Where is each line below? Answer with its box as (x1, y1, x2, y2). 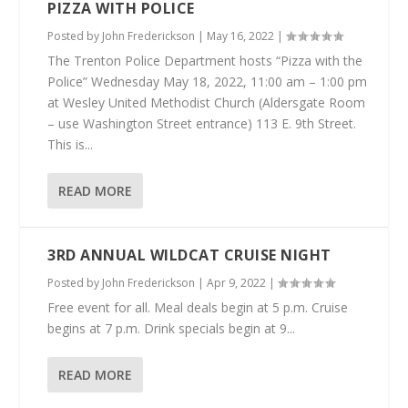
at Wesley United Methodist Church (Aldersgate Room (47, 94, 366, 111)
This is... (47, 136, 94, 153)
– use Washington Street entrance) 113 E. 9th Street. (47, 115, 357, 132)
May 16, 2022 (207, 28, 275, 44)
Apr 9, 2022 (207, 275, 267, 291)
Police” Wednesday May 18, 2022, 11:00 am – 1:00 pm (47, 73, 368, 90)
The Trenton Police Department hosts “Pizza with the (47, 52, 363, 69)
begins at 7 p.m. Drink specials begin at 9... (47, 320, 296, 337)
